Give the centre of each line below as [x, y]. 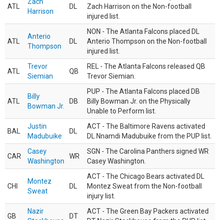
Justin [37, 126]
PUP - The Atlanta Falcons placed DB [143, 91]
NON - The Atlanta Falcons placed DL [143, 31]
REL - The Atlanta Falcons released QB [146, 66]
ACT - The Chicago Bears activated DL [146, 176]
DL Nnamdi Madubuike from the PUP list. [149, 136]
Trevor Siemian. [111, 76]
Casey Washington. [116, 161]
